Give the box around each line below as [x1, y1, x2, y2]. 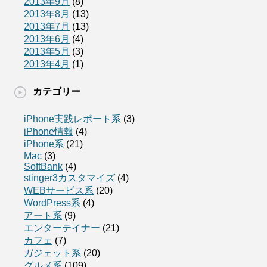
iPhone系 [24, 138, 64, 149]
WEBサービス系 [24, 185, 94, 195]
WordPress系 [24, 197, 80, 208]
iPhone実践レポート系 [24, 113, 121, 124]
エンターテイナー [24, 222, 100, 233]
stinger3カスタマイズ [24, 172, 115, 183]
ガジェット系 [24, 247, 81, 258]
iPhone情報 [24, 126, 73, 136]
